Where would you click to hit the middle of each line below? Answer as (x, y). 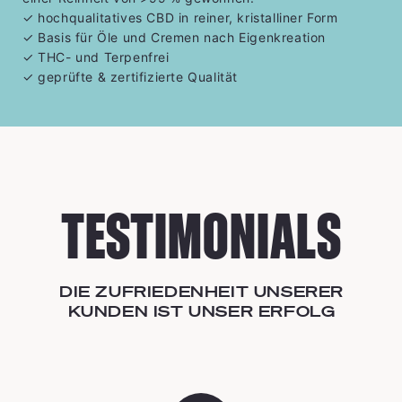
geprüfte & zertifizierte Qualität (136, 76)
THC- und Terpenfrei (101, 57)
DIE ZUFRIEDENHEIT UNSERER (201, 291)
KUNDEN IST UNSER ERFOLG (201, 310)
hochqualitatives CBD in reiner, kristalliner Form (186, 17)
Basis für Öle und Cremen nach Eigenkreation (180, 37)
